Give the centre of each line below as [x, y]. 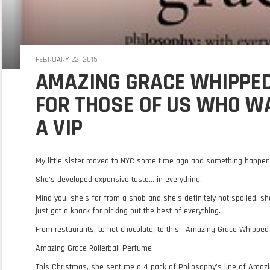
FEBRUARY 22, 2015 [66, 60]
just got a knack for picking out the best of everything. [128, 211]
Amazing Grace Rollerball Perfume [93, 248]
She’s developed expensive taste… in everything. [118, 180]
